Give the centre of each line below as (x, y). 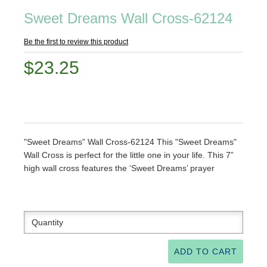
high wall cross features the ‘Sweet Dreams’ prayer (119, 168)
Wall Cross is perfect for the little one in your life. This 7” (129, 155)
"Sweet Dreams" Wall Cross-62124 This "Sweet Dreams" (130, 142)
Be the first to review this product (76, 42)
